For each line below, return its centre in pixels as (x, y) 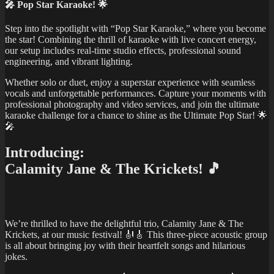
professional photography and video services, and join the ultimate (132, 104)
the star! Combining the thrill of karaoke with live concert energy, (131, 39)
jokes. (16, 256)
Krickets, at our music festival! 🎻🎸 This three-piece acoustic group (136, 234)
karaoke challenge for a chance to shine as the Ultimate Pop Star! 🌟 (136, 115)
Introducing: (45, 152)
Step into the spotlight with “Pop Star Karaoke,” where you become (135, 28)
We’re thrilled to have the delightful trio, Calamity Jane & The (124, 223)
